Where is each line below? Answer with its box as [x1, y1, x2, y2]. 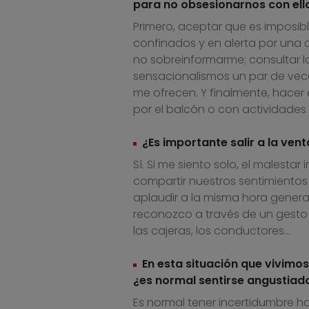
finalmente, [209, 85, 270, 101]
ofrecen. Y [152, 85, 210, 101]
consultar [248, 52, 303, 68]
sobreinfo [150, 52, 202, 68]
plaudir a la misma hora [140, 190, 270, 206]
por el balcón [132, 101, 205, 118]
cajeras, [150, 223, 196, 239]
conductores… [213, 223, 290, 239]
